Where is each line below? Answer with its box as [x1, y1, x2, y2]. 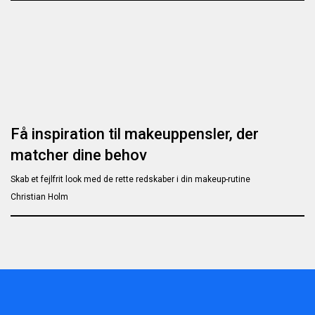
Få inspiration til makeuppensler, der [11, 124, 259, 143]
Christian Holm [11, 191, 68, 202]
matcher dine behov [11, 146, 147, 164]
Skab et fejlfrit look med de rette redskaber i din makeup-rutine [11, 174, 250, 184]
